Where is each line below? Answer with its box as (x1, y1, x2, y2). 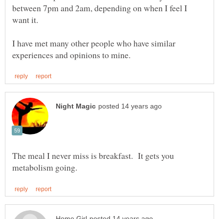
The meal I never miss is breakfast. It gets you (12, 149, 174, 161)
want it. (12, 13, 38, 25)
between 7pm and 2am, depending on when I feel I (12, 1, 187, 14)
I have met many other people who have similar (12, 37, 175, 49)
